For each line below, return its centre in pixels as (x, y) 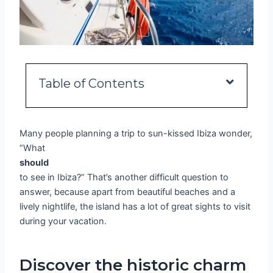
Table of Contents (92, 84)
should (34, 163)
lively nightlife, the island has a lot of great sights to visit (135, 207)
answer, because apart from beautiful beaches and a (128, 192)
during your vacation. (63, 222)
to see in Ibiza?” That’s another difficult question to (124, 178)
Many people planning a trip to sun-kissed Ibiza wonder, (136, 134)
